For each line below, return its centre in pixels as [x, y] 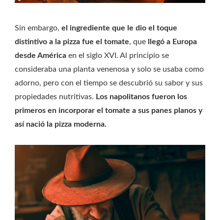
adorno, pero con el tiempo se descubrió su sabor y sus [109, 83]
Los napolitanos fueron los [141, 97]
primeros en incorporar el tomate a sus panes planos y [109, 111]
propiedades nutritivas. [55, 97]
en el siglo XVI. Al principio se [118, 56]
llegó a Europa [172, 42]
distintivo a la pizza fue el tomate [72, 42]
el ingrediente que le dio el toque [119, 28]
